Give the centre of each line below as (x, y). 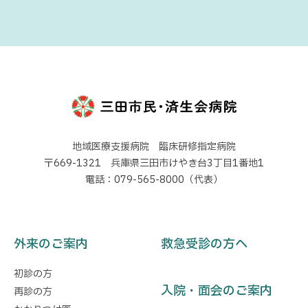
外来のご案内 (51, 245)
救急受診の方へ (204, 245)
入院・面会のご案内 (217, 291)
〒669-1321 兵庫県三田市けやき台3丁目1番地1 (154, 164)
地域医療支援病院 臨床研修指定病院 (154, 147)
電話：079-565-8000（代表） (154, 180)
